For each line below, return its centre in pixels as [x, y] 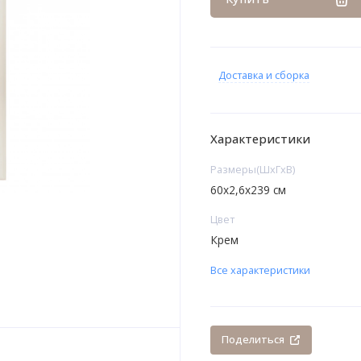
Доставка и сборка [263, 75]
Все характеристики [260, 270]
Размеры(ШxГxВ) [252, 170]
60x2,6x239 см [248, 189]
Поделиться [253, 340]
